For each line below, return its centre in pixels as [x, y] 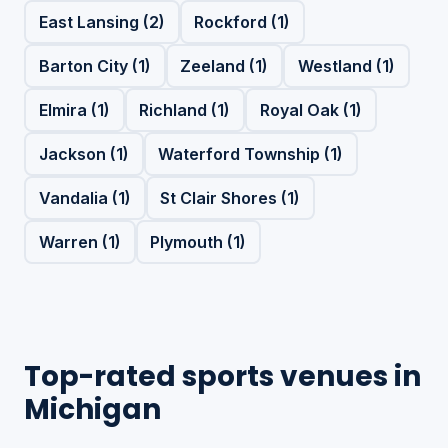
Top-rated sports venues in [222, 376]
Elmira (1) [74, 109]
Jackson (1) [83, 153]
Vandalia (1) [84, 197]
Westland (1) [346, 65]
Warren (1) [79, 241]
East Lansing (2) [101, 21]
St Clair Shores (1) [230, 197]
